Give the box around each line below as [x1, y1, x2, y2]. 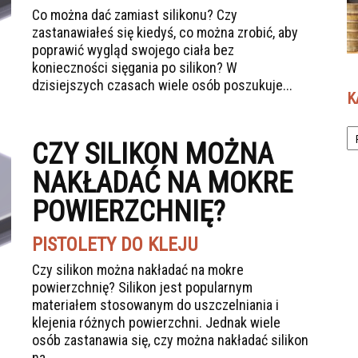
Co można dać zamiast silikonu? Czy [32, 6, 237, 23]
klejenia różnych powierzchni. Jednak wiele [32, 314, 280, 331]
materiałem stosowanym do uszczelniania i [32, 296, 279, 313]
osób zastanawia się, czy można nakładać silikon [32, 332, 308, 348]
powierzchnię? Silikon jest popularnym [32, 279, 253, 296]
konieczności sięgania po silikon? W [32, 59, 237, 76]
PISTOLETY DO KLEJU [32, 233, 198, 256]
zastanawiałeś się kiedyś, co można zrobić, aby [32, 24, 298, 41]
